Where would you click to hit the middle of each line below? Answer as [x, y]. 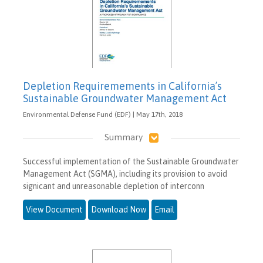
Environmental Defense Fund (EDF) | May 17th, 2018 [103, 114]
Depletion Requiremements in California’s [122, 86]
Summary [123, 137]
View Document [54, 209]
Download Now [119, 209]
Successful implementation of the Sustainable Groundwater [131, 161]
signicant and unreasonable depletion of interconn [114, 186]
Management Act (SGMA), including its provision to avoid [125, 173]
